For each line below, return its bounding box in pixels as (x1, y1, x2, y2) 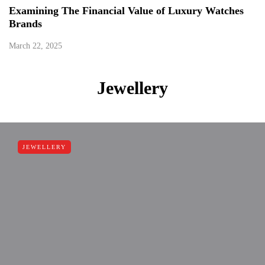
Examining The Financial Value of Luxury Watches (9, 5, 244, 17)
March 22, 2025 (9, 41, 62, 51)
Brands (9, 18, 42, 30)
